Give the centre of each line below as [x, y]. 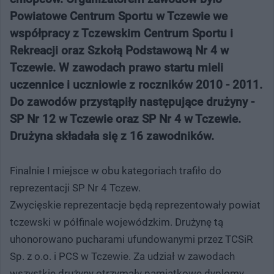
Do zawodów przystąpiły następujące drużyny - [132, 102]
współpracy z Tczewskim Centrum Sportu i [121, 33]
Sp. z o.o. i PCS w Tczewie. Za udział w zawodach [122, 256]
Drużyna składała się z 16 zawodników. [112, 136]
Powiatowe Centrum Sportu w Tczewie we [119, 16]
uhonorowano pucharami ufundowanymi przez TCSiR [131, 239]
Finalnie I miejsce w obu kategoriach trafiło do [116, 170]
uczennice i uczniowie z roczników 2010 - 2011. [136, 84]
